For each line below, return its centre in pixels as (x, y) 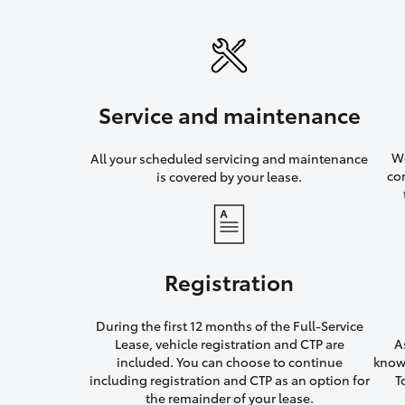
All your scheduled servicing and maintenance (230, 159)
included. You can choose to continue (229, 362)
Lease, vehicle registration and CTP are (229, 344)
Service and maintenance (229, 114)
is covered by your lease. (230, 177)
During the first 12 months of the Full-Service (229, 326)
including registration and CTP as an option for (229, 380)
